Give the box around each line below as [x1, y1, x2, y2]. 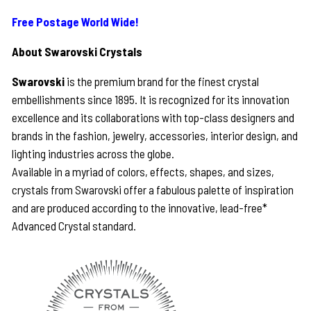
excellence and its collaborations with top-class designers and [12, 110, 295, 125]
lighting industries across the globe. [12, 146, 175, 161]
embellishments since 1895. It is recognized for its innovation [12, 92, 290, 107]
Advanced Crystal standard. [12, 219, 137, 233]
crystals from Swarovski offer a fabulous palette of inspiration [12, 183, 294, 197]
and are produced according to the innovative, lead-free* [12, 201, 268, 215]
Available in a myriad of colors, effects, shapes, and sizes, [12, 165, 275, 179]
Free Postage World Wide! [12, 15, 140, 29]
